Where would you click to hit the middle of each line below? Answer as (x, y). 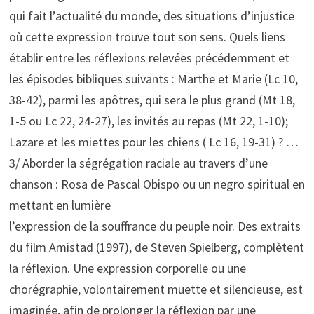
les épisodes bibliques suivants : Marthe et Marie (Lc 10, (153, 79)
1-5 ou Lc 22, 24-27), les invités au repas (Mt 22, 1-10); (148, 121)
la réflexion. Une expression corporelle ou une (127, 268)
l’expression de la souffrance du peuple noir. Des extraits (155, 226)
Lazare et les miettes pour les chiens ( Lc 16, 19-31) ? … (153, 142)
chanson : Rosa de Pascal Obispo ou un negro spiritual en (157, 184)
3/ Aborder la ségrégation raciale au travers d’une (138, 163)
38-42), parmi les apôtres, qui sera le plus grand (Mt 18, (152, 100)
